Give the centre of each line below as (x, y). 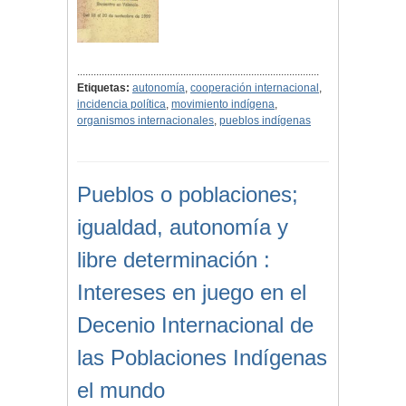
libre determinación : (174, 260)
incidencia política (121, 105)
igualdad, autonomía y (183, 227)
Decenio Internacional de (195, 325)
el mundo (121, 391)
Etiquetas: (103, 88)
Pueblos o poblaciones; (188, 195)
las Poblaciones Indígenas (202, 358)
